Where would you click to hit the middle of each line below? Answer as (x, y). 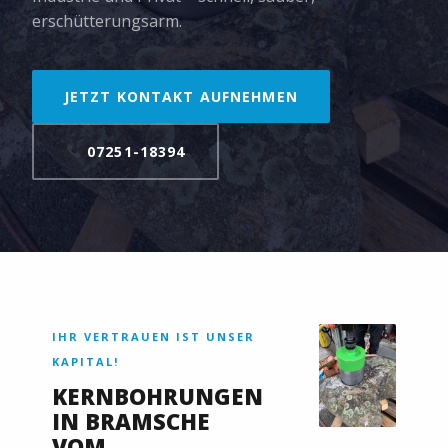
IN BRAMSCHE (131, 420)
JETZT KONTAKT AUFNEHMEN (181, 96)
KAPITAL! (85, 361)
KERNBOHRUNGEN (157, 395)
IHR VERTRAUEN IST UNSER (153, 336)
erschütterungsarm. (107, 20)
